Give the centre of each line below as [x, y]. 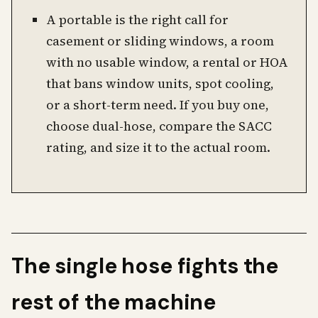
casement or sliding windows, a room [160, 41]
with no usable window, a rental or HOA [167, 62]
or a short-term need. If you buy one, [158, 105]
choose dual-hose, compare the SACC [159, 126]
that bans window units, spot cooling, [160, 84]
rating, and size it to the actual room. [158, 148]
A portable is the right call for [137, 20]
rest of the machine [114, 302]
